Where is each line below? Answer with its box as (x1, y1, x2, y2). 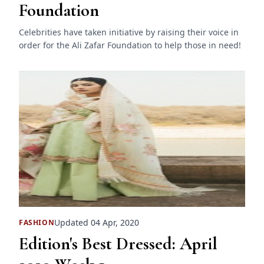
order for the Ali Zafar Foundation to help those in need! (19, 39, 241, 51)
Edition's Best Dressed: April (19, 233, 217, 255)
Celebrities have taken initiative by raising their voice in (19, 26, 239, 38)
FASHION (19, 217, 55, 227)
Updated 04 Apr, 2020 (54, 217, 140, 229)
